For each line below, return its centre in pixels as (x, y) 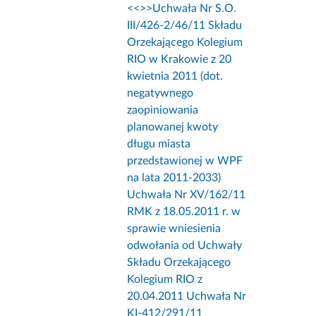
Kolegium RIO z (165, 280)
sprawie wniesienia (174, 229)
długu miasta (159, 144)
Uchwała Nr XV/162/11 (187, 195)
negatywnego (160, 93)
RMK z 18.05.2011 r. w (184, 212)
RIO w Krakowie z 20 (180, 60)
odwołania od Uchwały (185, 246)
